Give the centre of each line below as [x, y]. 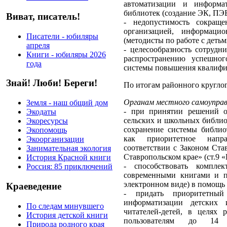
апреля [38, 45]
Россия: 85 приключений [69, 167]
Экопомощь [47, 130]
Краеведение [34, 186]
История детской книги [67, 215]
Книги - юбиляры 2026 [66, 54]
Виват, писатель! [43, 16]
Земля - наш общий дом [67, 103]
